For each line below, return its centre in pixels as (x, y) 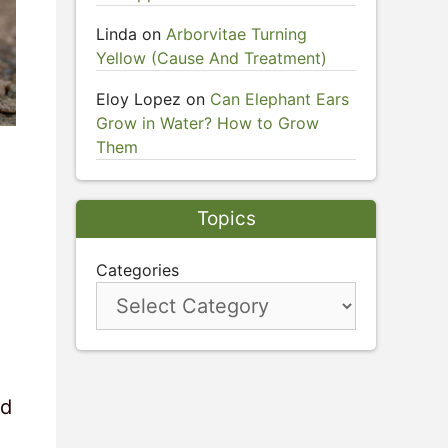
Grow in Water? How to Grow (207, 123)
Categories (137, 270)
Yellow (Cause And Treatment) (211, 58)
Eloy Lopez (138, 99)
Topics (226, 218)
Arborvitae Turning (236, 34)
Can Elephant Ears (279, 99)
